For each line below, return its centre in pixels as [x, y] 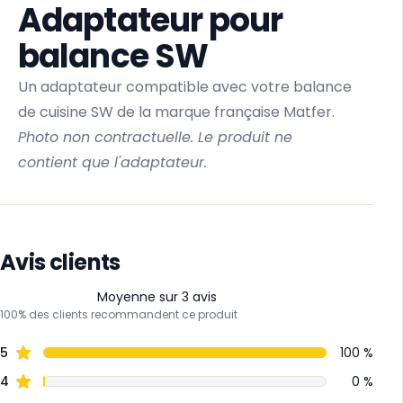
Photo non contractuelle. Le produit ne [155, 137]
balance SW [113, 56]
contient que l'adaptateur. [112, 162]
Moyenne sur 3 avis [157, 296]
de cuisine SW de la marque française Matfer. [178, 112]
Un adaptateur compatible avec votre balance [185, 86]
